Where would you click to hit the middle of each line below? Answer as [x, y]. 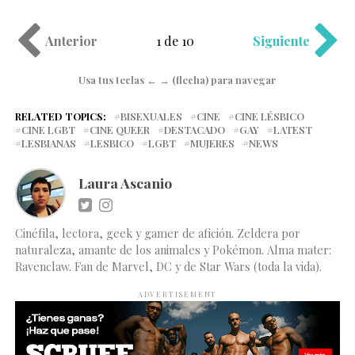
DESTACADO [194, 130]
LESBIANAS [48, 143]
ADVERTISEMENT [177, 294]
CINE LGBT [48, 130]
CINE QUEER [119, 130]
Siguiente [282, 41]
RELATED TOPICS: [60, 116]
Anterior [71, 41]
